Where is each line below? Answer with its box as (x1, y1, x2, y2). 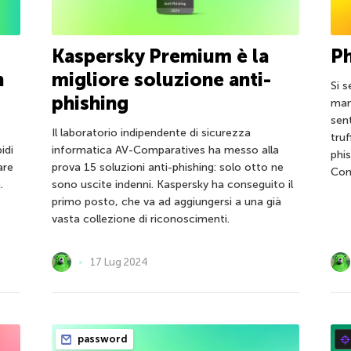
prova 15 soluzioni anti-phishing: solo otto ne (51, 161, 284, 175)
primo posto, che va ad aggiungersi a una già (51, 195, 281, 209)
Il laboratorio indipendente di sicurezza (51, 126, 251, 140)
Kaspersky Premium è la (51, 45, 269, 68)
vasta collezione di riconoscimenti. (51, 212, 230, 226)
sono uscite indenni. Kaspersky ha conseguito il (51, 178, 293, 192)
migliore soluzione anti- (51, 68, 271, 92)
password (74, 333, 128, 346)
